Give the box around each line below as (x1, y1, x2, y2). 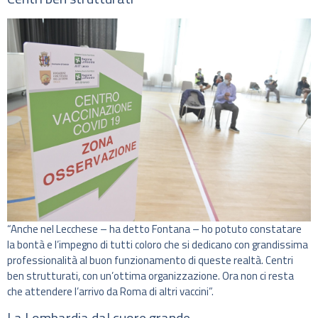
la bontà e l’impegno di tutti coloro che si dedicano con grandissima (7, 236, 308, 253)
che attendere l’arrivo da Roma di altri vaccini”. (7, 283, 214, 300)
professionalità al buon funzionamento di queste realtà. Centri (7, 251, 293, 268)
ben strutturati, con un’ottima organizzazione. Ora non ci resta (7, 267, 294, 284)
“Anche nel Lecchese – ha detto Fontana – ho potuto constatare (7, 220, 302, 237)
